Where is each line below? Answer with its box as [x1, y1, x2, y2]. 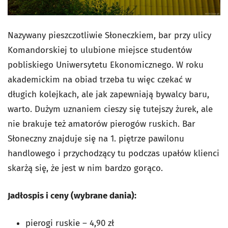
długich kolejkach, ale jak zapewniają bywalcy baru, [8, 89, 209, 100]
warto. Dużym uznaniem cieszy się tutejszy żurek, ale [8, 103, 213, 115]
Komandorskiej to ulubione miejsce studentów [8, 44, 192, 55]
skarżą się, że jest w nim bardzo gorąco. [8, 162, 163, 174]
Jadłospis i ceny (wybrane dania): [8, 190, 136, 201]
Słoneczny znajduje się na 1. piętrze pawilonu [8, 133, 184, 144]
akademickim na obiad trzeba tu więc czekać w [8, 74, 191, 85]
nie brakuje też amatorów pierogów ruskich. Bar [8, 118, 195, 129]
